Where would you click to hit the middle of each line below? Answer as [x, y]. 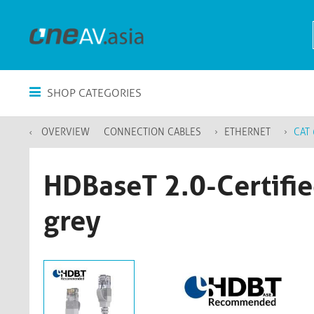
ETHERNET [247, 132]
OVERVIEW [66, 132]
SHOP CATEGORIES [93, 93]
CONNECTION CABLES [152, 132]
